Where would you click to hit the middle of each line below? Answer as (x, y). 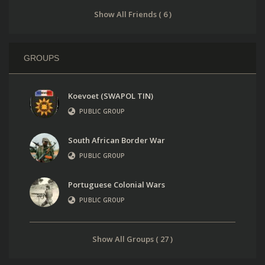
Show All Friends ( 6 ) (132, 14)
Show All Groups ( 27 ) (132, 239)
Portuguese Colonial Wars (117, 185)
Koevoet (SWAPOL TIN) (111, 96)
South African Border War (117, 140)
